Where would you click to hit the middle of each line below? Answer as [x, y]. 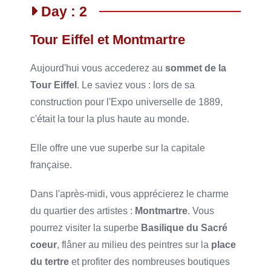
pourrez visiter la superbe [86, 227]
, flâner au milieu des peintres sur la [134, 244]
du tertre [50, 261]
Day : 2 [62, 11]
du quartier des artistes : [83, 211]
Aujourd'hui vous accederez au [98, 68]
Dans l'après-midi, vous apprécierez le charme [130, 194]
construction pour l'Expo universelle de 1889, [127, 102]
